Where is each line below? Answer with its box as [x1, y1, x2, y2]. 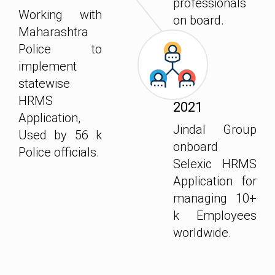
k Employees [173, 208, 257, 223]
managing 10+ [173, 191, 257, 206]
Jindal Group [173, 122, 257, 137]
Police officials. [18, 145, 99, 160]
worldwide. [173, 225, 232, 241]
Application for [173, 174, 257, 189]
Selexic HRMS [173, 157, 257, 172]
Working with [18, 7, 102, 23]
